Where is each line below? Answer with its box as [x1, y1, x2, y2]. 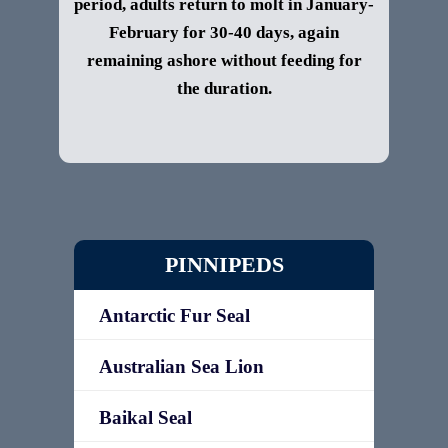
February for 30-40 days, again [109, 23, 339, 42]
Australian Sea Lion [99, 356, 264, 377]
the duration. [176, 79, 272, 98]
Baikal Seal [99, 407, 192, 428]
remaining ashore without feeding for [86, 51, 362, 70]
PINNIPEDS [164, 252, 284, 277]
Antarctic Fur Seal [99, 305, 250, 326]
